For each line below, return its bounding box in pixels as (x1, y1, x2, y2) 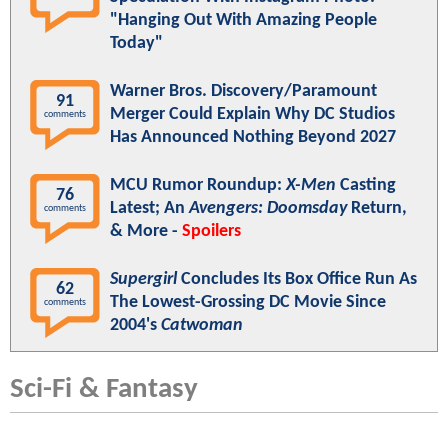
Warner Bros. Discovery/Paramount (110, 81, 377, 101)
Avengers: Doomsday (189, 198, 347, 218)
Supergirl (110, 269, 177, 289)
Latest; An (110, 198, 189, 218)
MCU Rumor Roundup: (110, 175, 286, 195)
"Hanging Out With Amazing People (110, 10, 377, 30)
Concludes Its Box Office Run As (177, 269, 417, 289)
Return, (347, 198, 407, 218)
